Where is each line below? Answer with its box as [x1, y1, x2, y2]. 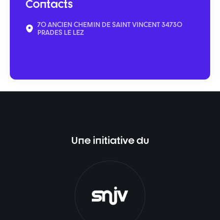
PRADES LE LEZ [37, 27, 84, 36]
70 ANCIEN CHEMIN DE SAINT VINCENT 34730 [37, 20, 182, 28]
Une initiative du [71, 134, 149, 146]
